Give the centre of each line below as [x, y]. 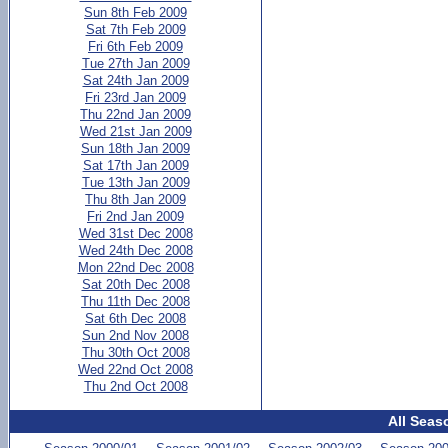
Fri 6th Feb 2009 [135, 46]
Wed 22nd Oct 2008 [135, 369]
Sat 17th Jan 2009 [135, 165]
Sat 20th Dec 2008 [135, 284]
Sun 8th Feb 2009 [135, 12]
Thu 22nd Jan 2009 [135, 114]
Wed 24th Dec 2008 [135, 250]
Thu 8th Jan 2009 [135, 199]
